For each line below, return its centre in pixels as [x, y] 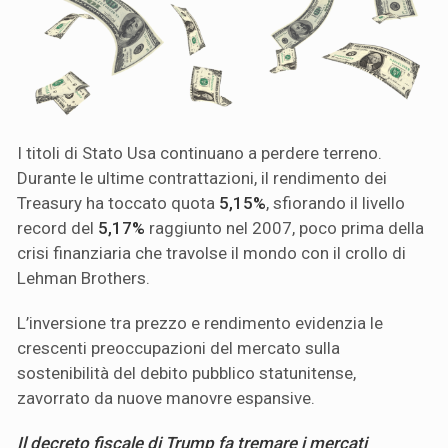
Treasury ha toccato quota [118, 202]
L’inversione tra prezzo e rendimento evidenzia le [200, 322]
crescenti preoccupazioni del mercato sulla [178, 347]
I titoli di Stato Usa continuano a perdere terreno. [199, 152]
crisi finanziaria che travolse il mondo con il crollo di [211, 252]
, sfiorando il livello [335, 202]
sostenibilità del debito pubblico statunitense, [186, 372]
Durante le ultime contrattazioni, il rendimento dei [202, 177]
